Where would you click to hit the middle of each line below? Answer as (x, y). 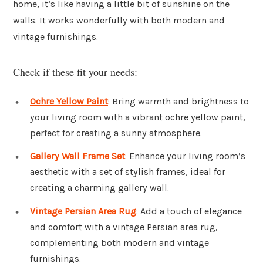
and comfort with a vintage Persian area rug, (124, 227)
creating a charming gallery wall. (100, 188)
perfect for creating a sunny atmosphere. (116, 133)
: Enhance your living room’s (185, 156)
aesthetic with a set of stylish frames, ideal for (128, 172)
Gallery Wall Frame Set (77, 156)
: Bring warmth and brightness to (178, 101)
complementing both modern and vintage (119, 243)
